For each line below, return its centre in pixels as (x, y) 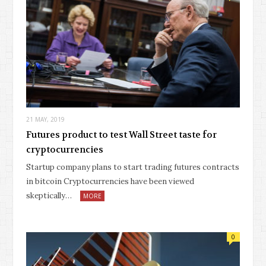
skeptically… (49, 196)
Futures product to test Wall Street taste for (121, 135)
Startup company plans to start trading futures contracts (133, 167)
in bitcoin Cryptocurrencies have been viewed (110, 182)
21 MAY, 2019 (45, 120)
